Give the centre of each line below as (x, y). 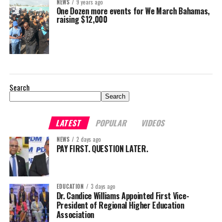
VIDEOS (154, 123)
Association (77, 214)
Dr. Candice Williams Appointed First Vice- (123, 195)
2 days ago (88, 139)
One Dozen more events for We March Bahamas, (133, 11)
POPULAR (112, 123)
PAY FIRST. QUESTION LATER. (102, 148)
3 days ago (103, 186)
